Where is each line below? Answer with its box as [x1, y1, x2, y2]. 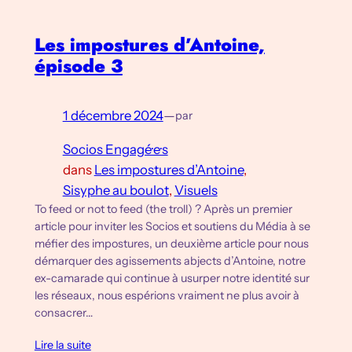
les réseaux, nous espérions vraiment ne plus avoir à [34, 288, 299, 302]
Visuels [174, 181, 218, 198]
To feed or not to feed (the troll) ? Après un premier [34, 201, 292, 216]
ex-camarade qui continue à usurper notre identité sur [34, 270, 310, 285]
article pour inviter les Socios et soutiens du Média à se [34, 218, 310, 233]
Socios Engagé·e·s [62, 141, 168, 157]
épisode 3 [34, 52, 123, 79]
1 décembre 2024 [62, 107, 163, 123]
